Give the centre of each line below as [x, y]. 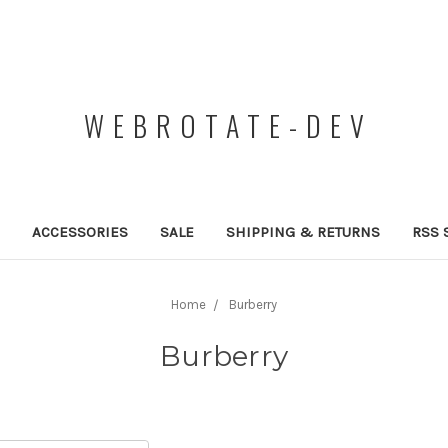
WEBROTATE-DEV [228, 125]
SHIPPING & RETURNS [302, 231]
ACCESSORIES [79, 231]
